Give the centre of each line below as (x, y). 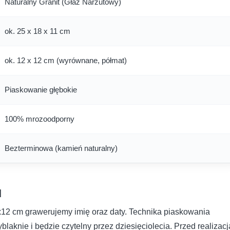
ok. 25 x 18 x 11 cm (37, 31)
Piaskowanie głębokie (41, 89)
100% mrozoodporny (40, 119)
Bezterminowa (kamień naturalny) (61, 148)
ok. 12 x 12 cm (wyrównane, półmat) (66, 60)
